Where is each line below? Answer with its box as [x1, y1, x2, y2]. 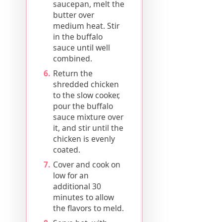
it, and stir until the [53, 122, 124, 134]
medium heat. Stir [53, 20, 120, 32]
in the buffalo [53, 31, 103, 43]
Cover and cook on [53, 159, 121, 170]
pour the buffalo [53, 101, 113, 112]
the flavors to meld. [53, 203, 124, 214]
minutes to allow [53, 192, 114, 203]
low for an [53, 170, 89, 181]
